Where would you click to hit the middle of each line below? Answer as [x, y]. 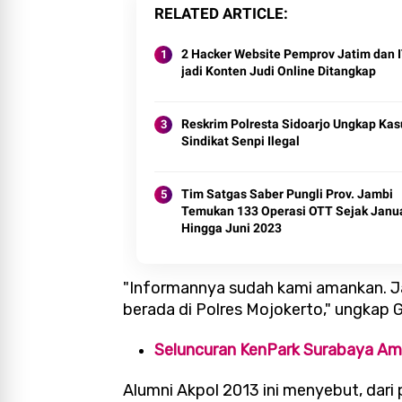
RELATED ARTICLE [219, 14]
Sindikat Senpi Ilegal [240, 141]
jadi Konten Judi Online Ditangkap [279, 71]
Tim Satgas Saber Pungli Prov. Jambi [287, 194]
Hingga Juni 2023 [232, 228]
